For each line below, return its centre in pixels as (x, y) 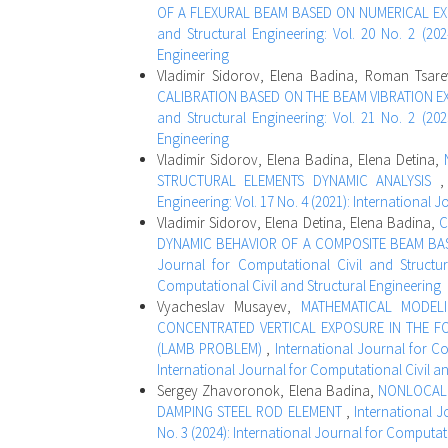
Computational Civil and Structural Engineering (299, 286)
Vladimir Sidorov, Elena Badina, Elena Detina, (300, 160)
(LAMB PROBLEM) (212, 349)
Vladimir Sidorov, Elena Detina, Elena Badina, (298, 223)
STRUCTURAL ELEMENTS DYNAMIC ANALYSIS (298, 181)
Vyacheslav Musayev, (229, 307)
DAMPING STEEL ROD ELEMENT (251, 412)
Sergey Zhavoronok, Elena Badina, (268, 391)
